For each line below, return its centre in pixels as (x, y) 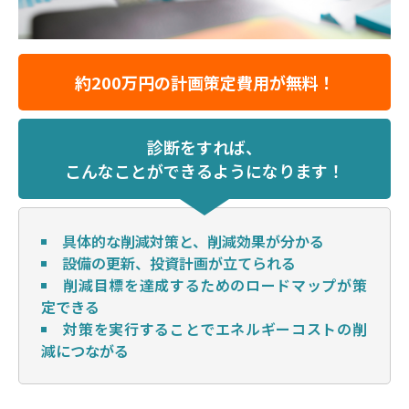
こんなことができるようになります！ (204, 171)
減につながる (85, 351)
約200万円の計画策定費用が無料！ (204, 83)
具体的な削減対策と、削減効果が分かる (193, 241)
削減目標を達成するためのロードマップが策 (215, 285)
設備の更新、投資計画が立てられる (179, 263)
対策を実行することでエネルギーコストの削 (215, 329)
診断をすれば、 (204, 147)
